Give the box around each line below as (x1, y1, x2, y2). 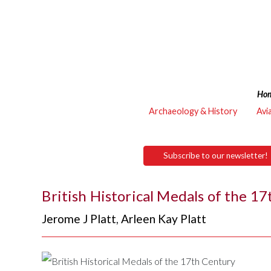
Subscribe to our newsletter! (163, 150, 268, 160)
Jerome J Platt (42, 212, 117, 226)
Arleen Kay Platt (121, 212, 207, 226)
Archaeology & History (149, 106, 237, 116)
